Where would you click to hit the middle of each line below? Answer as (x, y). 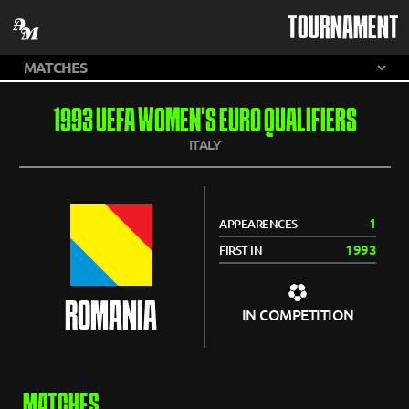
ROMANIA (110, 319)
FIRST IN (241, 250)
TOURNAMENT (343, 29)
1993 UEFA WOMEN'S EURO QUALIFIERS (204, 123)
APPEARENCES (258, 224)
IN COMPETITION (298, 315)
